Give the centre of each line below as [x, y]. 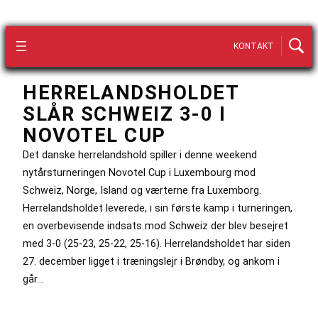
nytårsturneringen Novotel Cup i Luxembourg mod [139, 172]
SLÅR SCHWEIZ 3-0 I [124, 114]
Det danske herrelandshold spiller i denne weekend [140, 154]
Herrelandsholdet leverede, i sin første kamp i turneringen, [158, 208]
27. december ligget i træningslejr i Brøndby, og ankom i [151, 261]
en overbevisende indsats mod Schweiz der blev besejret [155, 225]
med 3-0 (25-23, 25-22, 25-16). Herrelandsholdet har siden [157, 243]
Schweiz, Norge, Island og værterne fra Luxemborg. [142, 190]
